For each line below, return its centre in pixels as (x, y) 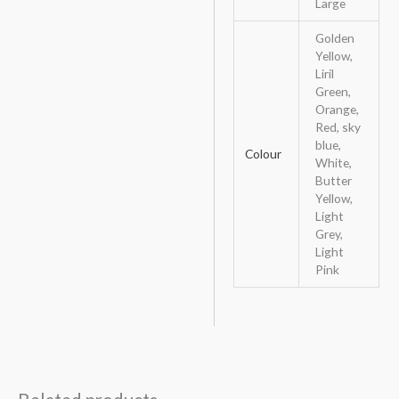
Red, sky (338, 127)
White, (333, 163)
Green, (333, 92)
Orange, (337, 110)
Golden (334, 38)
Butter (333, 181)
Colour (263, 154)
